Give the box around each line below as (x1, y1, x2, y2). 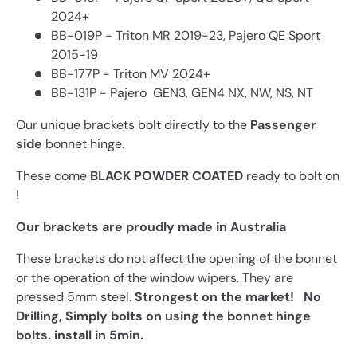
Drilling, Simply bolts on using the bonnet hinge (16, 307, 311, 324)
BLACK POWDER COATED (90, 167, 243, 184)
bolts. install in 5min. (16, 326, 143, 343)
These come (16, 167, 87, 184)
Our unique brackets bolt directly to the (16, 116, 247, 133)
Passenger (247, 116, 316, 133)
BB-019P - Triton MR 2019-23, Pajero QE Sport (51, 26, 320, 44)
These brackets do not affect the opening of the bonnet (16, 249, 337, 267)
